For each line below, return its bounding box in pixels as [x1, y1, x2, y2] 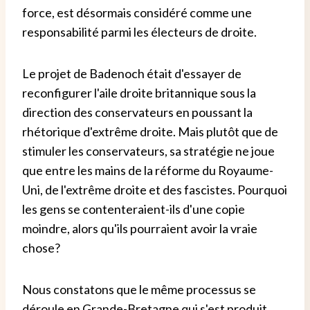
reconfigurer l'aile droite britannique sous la [22, 84, 256, 100]
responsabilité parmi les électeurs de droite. [22, 24, 257, 39]
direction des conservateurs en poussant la [22, 104, 253, 120]
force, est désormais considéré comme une [22, 4, 252, 20]
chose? [22, 239, 60, 255]
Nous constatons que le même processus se [22, 281, 256, 297]
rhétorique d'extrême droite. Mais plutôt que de [22, 123, 278, 139]
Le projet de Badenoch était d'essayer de [22, 65, 241, 81]
